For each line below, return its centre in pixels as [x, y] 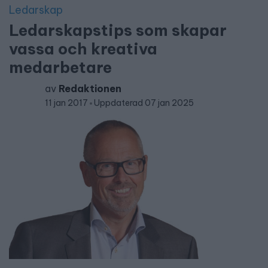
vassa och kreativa [83, 49]
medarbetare [60, 67]
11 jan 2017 [67, 103]
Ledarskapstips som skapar [118, 30]
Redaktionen [90, 89]
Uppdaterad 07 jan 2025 [144, 103]
